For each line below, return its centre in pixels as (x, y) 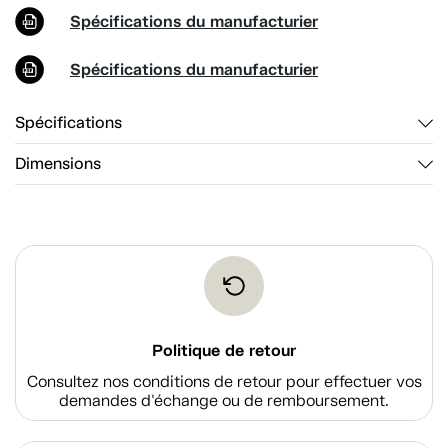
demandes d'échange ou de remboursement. (224, 400)
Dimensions (58, 163)
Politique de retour (224, 350)
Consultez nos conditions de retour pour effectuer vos (224, 381)
